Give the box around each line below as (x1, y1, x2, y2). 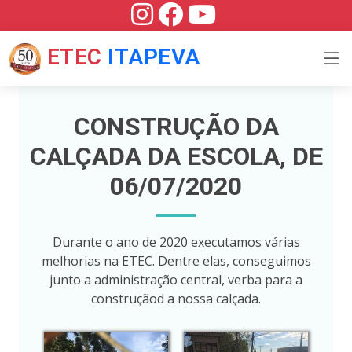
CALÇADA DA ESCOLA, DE (29, 141, 323, 172)
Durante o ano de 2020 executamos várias (52, 233, 300, 251)
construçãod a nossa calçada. (91, 290, 261, 308)
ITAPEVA (108, 44, 200, 71)
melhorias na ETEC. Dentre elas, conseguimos (41, 252, 311, 270)
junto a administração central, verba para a (49, 271, 302, 289)
